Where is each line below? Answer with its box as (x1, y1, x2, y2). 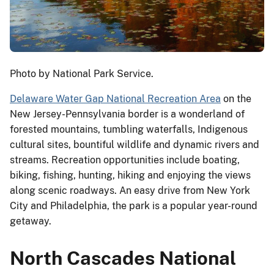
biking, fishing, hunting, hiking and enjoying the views (10, 169, 251, 181)
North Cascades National (10, 246, 236, 269)
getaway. (10, 215, 51, 227)
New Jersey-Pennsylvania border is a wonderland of (10, 108, 245, 120)
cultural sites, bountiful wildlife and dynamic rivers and (10, 138, 259, 150)
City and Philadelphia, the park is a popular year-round (10, 199, 257, 212)
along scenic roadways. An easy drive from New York (10, 184, 250, 196)
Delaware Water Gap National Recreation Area (10, 92, 221, 105)
